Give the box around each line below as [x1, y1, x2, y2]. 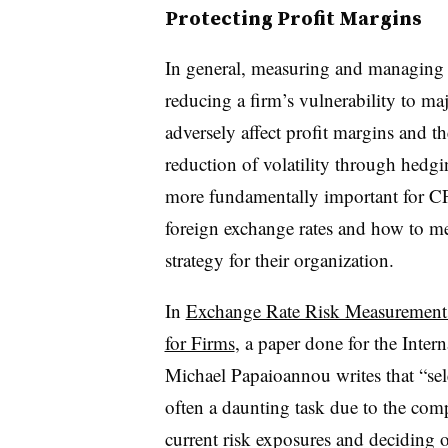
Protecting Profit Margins [164, 4, 422, 32]
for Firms [164, 330, 235, 355]
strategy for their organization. [164, 247, 394, 272]
